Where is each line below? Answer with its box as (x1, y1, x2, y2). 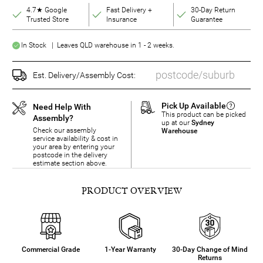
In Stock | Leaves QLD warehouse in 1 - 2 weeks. (21, 41, 174, 50)
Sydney (191, 119, 214, 127)
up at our (161, 119, 191, 127)
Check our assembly (33, 126, 96, 135)
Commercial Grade (22, 245, 80, 254)
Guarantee (190, 15, 222, 24)
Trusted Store (26, 15, 69, 24)
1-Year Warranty (104, 245, 157, 254)
